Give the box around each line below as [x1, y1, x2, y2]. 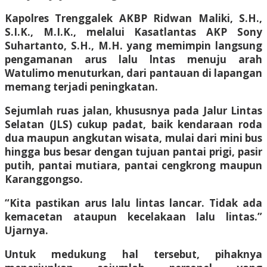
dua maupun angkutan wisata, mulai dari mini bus [5, 131, 262, 145]
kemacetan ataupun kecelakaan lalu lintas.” [5, 209, 262, 223]
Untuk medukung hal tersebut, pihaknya [5, 247, 262, 261]
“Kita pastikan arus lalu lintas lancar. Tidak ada [5, 195, 262, 210]
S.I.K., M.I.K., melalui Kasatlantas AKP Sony [5, 24, 262, 39]
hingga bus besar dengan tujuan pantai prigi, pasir [5, 144, 262, 159]
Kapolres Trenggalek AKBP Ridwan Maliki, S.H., [5, 11, 262, 25]
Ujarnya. [5, 223, 48, 237]
